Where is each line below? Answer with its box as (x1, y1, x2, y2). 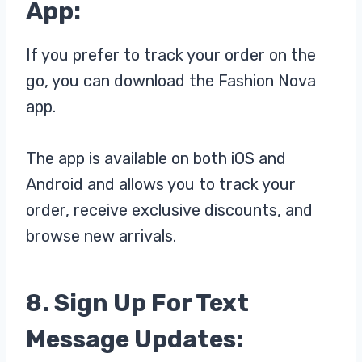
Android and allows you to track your (26, 175, 296, 195)
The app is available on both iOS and (26, 149, 286, 169)
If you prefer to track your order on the (26, 45, 316, 65)
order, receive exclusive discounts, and (26, 200, 313, 221)
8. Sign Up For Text (26, 288, 249, 318)
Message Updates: (26, 325, 248, 355)
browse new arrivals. (26, 226, 176, 246)
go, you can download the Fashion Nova (26, 71, 316, 91)
